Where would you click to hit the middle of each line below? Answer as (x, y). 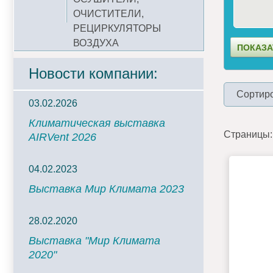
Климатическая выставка (97, 123)
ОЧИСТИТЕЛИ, (108, 14)
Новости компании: (93, 73)
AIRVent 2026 (62, 137)
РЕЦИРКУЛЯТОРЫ (117, 28)
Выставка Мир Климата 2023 (106, 189)
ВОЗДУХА (96, 43)
